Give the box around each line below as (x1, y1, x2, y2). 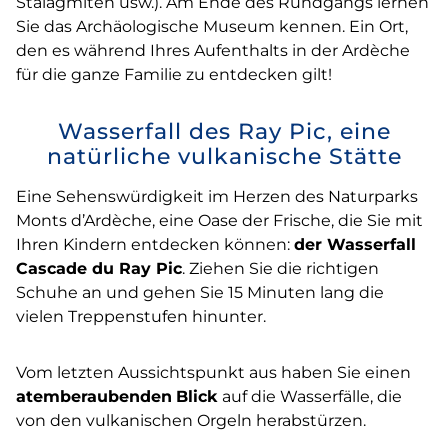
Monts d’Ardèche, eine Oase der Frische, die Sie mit (16, 210, 423, 230)
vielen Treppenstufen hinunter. (16, 306, 266, 326)
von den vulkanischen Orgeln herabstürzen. (16, 410, 366, 430)
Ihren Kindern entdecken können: (16, 234, 294, 254)
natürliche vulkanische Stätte (46, 141, 402, 170)
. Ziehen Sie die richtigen (182, 258, 379, 278)
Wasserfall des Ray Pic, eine (57, 116, 391, 145)
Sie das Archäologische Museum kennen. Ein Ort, (16, 16, 408, 36)
